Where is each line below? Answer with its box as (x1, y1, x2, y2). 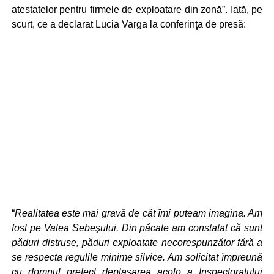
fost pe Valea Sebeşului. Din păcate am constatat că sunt (11, 223, 263, 233)
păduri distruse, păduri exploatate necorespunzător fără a (11, 237, 263, 248)
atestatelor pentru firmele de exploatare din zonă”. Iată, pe (11, 4, 263, 15)
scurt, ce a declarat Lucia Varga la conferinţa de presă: (11, 19, 246, 29)
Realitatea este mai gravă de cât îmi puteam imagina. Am (14, 208, 263, 218)
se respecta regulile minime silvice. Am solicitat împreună (11, 252, 263, 262)
